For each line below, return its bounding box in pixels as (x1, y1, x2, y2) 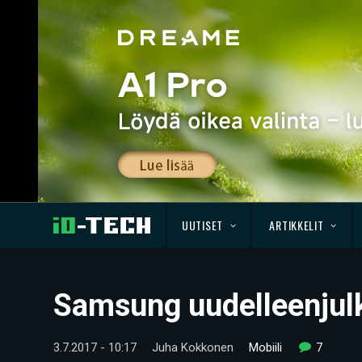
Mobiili (249, 340, 282, 355)
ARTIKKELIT (269, 217, 324, 234)
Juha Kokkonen (152, 340, 234, 355)
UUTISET (182, 217, 223, 234)
